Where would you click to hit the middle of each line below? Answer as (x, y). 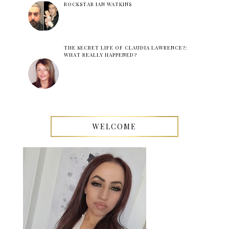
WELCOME (114, 127)
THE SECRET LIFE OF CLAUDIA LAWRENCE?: (125, 48)
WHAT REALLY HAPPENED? (100, 55)
